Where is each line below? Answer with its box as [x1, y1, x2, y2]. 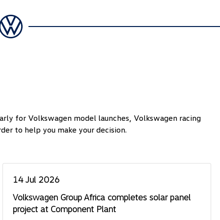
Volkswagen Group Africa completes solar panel [12, 192, 191, 202]
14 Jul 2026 [12, 174, 60, 185]
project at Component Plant [12, 203, 116, 214]
